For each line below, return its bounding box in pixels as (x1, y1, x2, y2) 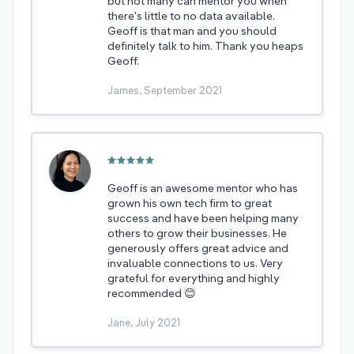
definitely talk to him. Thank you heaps (107, 39, 303, 53)
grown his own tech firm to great (107, 196, 272, 210)
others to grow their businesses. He (107, 226, 287, 240)
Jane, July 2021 (107, 316, 180, 329)
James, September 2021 (107, 84, 222, 96)
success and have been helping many (107, 211, 299, 225)
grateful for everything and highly (107, 271, 280, 285)
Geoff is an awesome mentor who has (107, 181, 298, 195)
